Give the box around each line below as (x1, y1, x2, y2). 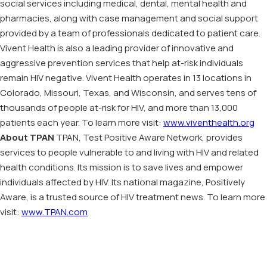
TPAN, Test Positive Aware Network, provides (54, 131, 243, 144)
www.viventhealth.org (163, 116, 254, 129)
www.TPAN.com (21, 205, 88, 218)
